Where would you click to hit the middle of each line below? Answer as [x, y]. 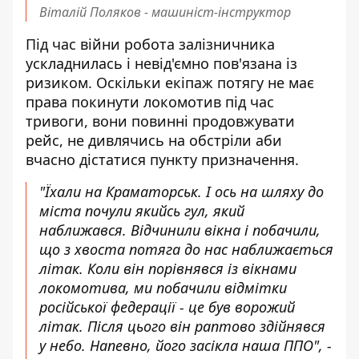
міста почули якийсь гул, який [142, 210]
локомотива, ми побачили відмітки [163, 287]
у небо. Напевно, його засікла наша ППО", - [186, 345]
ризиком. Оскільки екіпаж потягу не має [170, 82]
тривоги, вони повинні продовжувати [160, 121]
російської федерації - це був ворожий [167, 307]
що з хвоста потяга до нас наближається [186, 249]
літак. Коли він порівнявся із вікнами [168, 268]
